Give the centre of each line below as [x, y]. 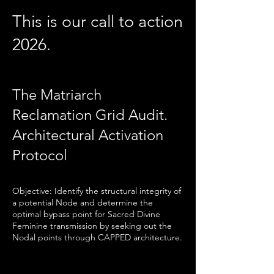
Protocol [40, 155]
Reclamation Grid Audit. [90, 115]
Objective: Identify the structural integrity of [97, 191]
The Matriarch [57, 94]
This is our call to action [98, 21]
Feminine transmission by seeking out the [92, 226]
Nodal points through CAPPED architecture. [97, 237]
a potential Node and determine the [83, 202]
